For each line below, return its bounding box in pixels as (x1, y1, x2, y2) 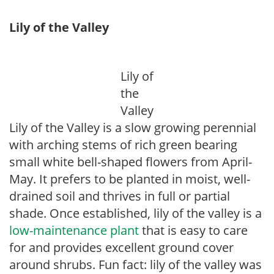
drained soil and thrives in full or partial (9, 188, 230, 204)
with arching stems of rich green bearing (9, 136, 237, 153)
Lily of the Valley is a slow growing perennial (9, 119, 256, 136)
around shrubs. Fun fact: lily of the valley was (9, 256, 262, 273)
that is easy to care (139, 222, 248, 239)
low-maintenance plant (9, 222, 139, 239)
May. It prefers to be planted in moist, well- (9, 171, 250, 187)
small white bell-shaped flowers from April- (9, 154, 252, 170)
